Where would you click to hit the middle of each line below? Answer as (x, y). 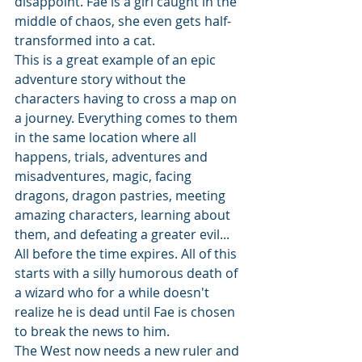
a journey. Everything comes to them (128, 118)
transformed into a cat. (85, 40)
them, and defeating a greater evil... (124, 234)
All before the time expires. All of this (127, 253)
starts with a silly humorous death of (128, 273)
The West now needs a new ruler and (128, 350)
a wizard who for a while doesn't (114, 292)
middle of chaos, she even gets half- (123, 21)
